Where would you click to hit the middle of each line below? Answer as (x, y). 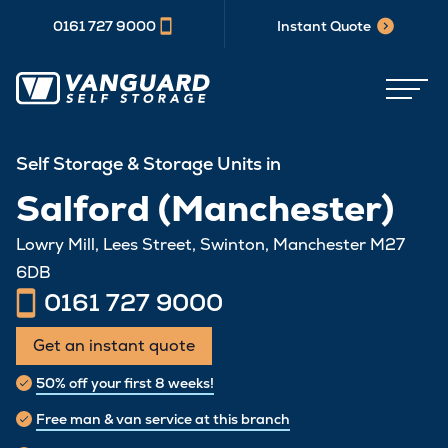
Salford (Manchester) (205, 208)
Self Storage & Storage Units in (148, 163)
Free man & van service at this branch (163, 419)
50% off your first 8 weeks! (125, 383)
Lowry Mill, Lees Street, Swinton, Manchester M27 (210, 244)
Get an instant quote (114, 345)
